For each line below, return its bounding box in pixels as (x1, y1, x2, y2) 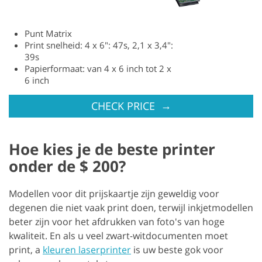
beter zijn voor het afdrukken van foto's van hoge (9, 215, 225, 228)
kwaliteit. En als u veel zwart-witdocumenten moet (9, 229, 228, 242)
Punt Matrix (25, 27, 72, 39)
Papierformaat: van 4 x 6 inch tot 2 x (25, 62, 171, 74)
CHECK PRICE (91, 98, 158, 113)
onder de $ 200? (9, 155, 126, 177)
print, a (9, 243, 43, 256)
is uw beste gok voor (131, 243, 223, 256)
